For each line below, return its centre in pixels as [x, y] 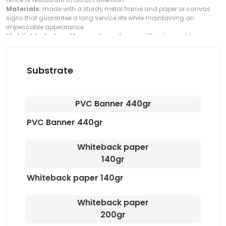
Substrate [50, 70]
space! [18, 45]
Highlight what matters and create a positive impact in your [110, 36]
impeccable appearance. [46, 27]
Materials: [23, 9]
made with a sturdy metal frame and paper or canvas [126, 9]
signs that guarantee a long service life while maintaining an [100, 18]
